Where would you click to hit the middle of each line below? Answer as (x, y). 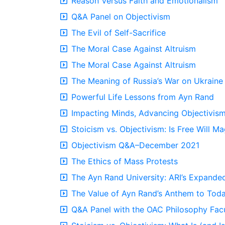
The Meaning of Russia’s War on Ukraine (147, 81)
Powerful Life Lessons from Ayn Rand (143, 97)
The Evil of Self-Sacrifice (119, 33)
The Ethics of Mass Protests (125, 161)
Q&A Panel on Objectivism (121, 17)
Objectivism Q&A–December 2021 (135, 145)
